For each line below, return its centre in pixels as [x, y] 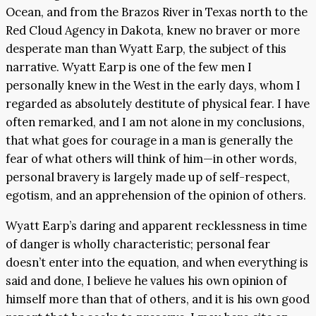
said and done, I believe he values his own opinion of [146, 280]
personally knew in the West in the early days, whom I [153, 86]
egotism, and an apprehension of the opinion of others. [156, 196]
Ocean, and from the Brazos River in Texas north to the [157, 12]
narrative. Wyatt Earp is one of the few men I [129, 67]
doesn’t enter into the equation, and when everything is [157, 262]
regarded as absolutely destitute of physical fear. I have [158, 104]
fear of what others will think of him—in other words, [151, 159]
